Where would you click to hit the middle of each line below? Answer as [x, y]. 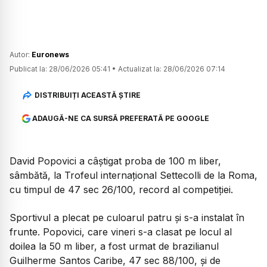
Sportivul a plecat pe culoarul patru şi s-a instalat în [127, 217]
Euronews [50, 55]
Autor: [21, 55]
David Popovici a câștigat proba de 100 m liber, [115, 161]
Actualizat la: [140, 69]
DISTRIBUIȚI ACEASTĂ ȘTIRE [87, 95]
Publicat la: [28, 69]
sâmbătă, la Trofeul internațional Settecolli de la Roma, [133, 176]
